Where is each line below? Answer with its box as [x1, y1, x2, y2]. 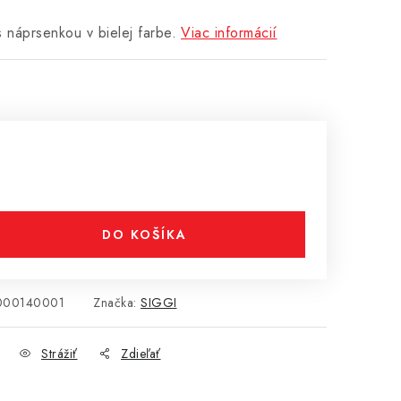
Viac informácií [181, 22, 277, 43]
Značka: [93, 294, 141, 311]
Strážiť [41, 345, 78, 363]
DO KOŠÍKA [101, 226, 187, 243]
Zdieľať [121, 345, 161, 363]
